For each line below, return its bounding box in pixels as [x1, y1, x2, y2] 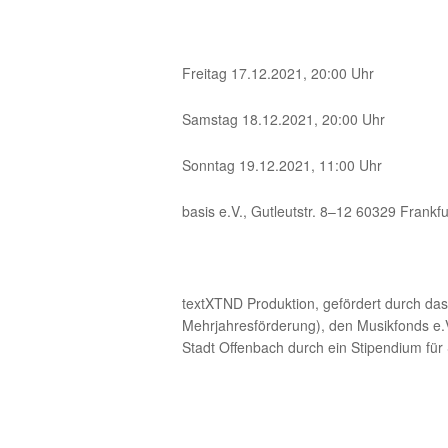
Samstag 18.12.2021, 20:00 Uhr [182, 108, 385, 129]
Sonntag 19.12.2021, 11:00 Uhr [182, 154, 382, 175]
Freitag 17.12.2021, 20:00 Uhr [182, 62, 374, 83]
